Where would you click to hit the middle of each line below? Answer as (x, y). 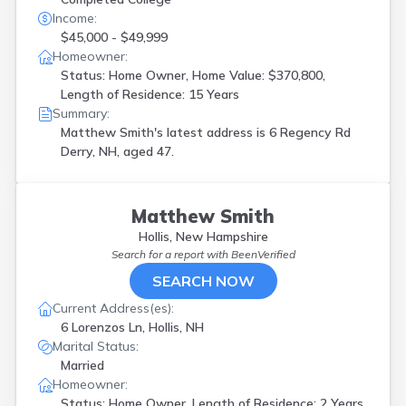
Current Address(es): (113, 308)
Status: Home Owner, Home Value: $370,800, (193, 75)
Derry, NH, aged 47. (117, 151)
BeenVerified (263, 254)
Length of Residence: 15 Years (150, 94)
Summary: (81, 113)
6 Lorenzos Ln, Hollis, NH (132, 327)
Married (82, 365)
